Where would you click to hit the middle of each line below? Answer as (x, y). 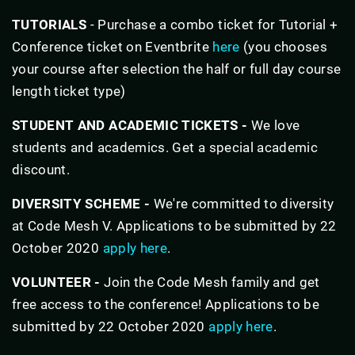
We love (275, 125)
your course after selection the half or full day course (177, 69)
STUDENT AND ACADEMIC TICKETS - (132, 125)
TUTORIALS (50, 24)
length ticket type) (69, 91)
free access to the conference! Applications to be (166, 304)
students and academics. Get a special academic (165, 147)
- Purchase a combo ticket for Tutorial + (212, 24)
